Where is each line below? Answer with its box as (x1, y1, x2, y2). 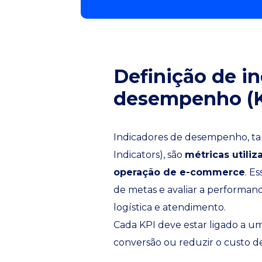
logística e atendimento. (113, 202, 226, 213)
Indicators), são (113, 149, 185, 160)
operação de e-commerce (113, 167, 245, 178)
